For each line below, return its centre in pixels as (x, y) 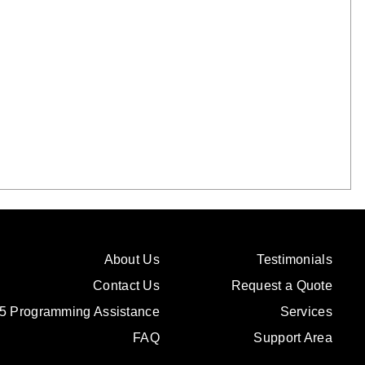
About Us (132, 259)
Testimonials (295, 259)
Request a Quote (281, 286)
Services (306, 312)
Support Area (293, 338)
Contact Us (126, 286)
